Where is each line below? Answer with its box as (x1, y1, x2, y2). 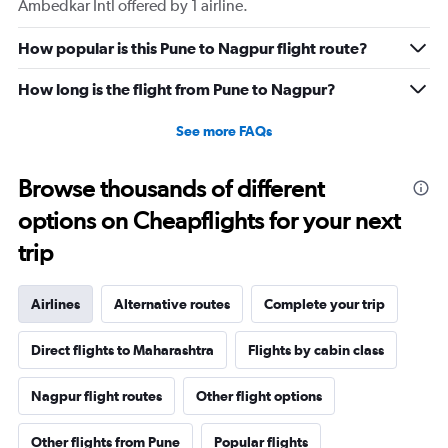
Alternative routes (114, 296, 230, 313)
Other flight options (196, 388, 322, 405)
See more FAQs (176, 123, 272, 140)
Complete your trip (264, 296, 385, 313)
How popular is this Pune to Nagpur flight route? (18, 39, 368, 58)
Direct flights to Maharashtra (31, 342, 214, 359)
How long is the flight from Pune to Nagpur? (18, 80, 336, 99)
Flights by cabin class (248, 342, 384, 359)
